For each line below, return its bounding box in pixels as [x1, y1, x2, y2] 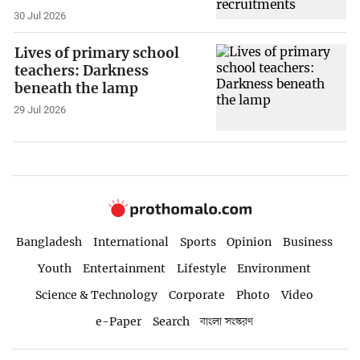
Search [152, 313, 190, 329]
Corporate [169, 287, 226, 302]
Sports [179, 235, 216, 250]
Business [283, 235, 333, 250]
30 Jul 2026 [14, 9, 67, 22]
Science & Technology [35, 287, 158, 302]
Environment [237, 260, 312, 276]
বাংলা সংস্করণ [200, 313, 254, 329]
